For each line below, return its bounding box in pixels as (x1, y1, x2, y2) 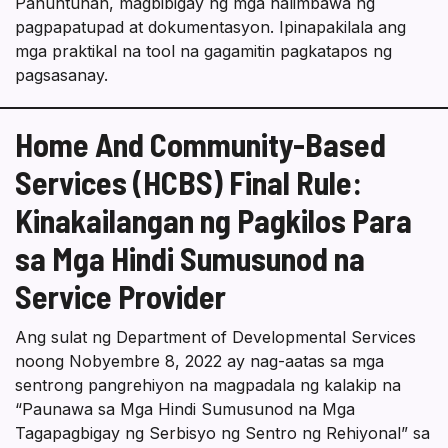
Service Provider (15, 277, 226, 316)
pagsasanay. (15, 65, 108, 86)
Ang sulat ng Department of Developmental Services (15, 327, 416, 348)
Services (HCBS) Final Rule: (15, 163, 362, 202)
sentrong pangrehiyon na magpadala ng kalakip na (15, 375, 401, 396)
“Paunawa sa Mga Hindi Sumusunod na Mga (15, 399, 355, 420)
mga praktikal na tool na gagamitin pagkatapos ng (15, 41, 392, 62)
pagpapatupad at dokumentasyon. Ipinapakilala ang (15, 17, 406, 38)
